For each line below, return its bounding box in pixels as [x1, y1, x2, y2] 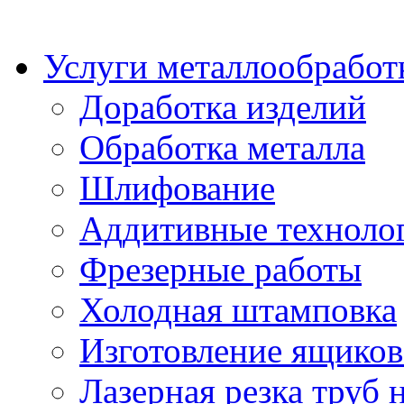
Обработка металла [79, 128, 365, 167]
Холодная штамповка [79, 290, 397, 329]
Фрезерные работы [79, 250, 362, 289]
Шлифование [79, 169, 275, 207]
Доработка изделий [79, 87, 366, 126]
